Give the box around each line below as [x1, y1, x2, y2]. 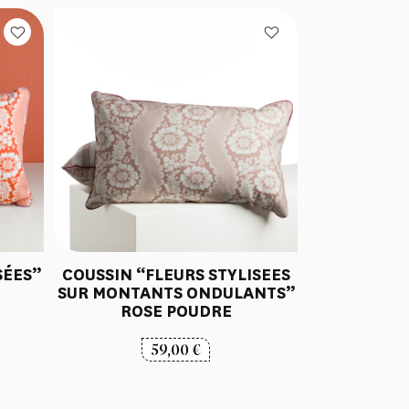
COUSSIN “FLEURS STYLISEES [61, 263, 290, 286]
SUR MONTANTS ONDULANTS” [57, 281, 295, 304]
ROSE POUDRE [120, 299, 232, 322]
